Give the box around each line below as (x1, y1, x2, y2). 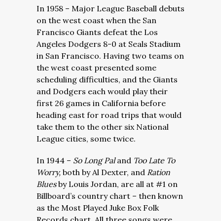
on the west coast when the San (37, 15, 156, 25)
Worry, (37, 167, 63, 177)
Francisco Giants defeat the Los (37, 27, 158, 37)
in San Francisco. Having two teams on (37, 51, 184, 61)
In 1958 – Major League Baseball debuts (37, 3, 184, 13)
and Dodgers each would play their (37, 86, 168, 96)
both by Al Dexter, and (63, 167, 147, 177)
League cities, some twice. (37, 134, 136, 144)
